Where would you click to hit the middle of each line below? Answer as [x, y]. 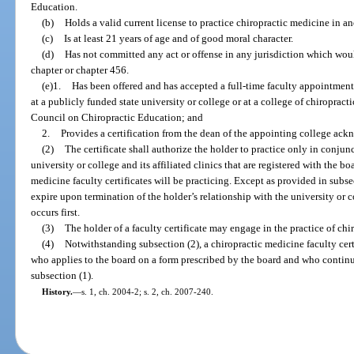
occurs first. [56, 212]
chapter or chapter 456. [80, 70]
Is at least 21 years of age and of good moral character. [179, 38]
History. [57, 291]
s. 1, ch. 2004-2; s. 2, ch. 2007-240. [147, 291]
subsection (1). [62, 275]
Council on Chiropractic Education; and [117, 117]
